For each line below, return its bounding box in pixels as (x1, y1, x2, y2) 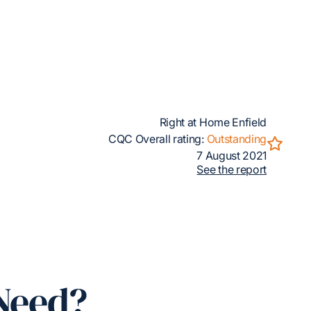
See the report (196, 162, 267, 176)
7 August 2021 (196, 149, 267, 162)
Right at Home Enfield (159, 115, 267, 129)
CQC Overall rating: (108, 132, 207, 146)
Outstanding (206, 132, 267, 146)
